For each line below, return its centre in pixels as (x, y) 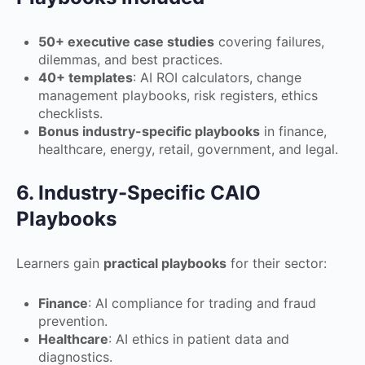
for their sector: (277, 263)
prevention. (73, 321)
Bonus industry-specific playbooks (149, 131)
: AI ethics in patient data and (199, 339)
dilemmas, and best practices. (130, 59)
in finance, (293, 131)
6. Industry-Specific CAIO (139, 192)
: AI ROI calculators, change (217, 77)
